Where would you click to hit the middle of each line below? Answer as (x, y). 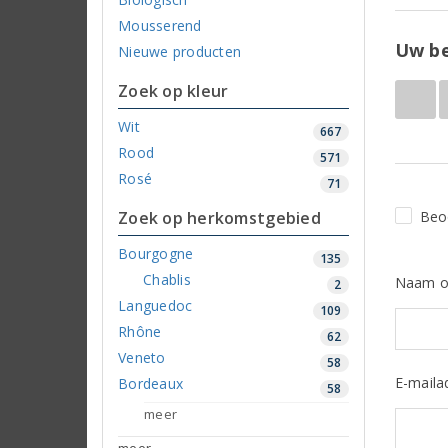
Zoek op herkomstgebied (219, 217)
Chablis (167, 279)
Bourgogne (156, 253)
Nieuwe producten (180, 51)
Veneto (142, 357)
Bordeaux (151, 383)
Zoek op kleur (173, 90)
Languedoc (155, 305)
